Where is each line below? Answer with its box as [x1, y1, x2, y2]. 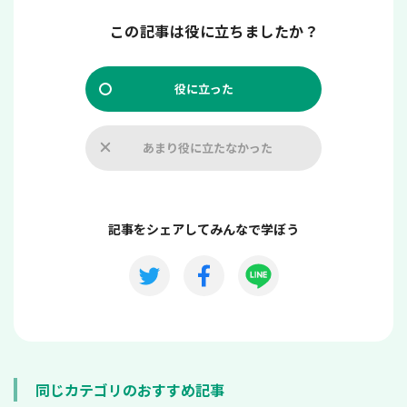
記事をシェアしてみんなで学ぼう [108, 219, 299, 238]
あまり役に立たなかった [143, 138, 273, 156]
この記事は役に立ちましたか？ [109, 19, 320, 42]
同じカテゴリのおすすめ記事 [35, 378, 224, 401]
